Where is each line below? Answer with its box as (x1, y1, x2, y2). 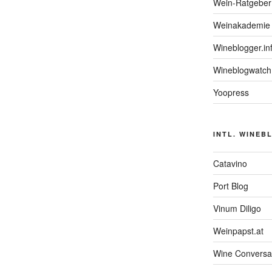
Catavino (212, 157, 247, 170)
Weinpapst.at (212, 225, 263, 237)
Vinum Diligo (212, 202, 261, 215)
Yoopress (212, 86, 249, 99)
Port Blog (212, 180, 248, 192)
